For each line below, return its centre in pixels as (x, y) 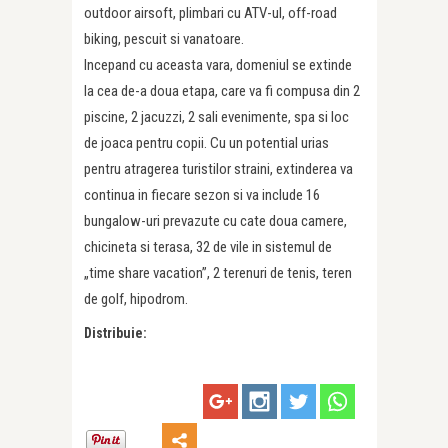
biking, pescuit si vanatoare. (164, 39)
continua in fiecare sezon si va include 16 (202, 195)
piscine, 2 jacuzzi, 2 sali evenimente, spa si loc (216, 117)
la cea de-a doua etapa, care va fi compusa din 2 (222, 91)
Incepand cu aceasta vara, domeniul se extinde (218, 65)
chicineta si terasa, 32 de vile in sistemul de (208, 247)
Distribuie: (115, 333)
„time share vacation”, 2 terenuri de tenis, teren (218, 273)
